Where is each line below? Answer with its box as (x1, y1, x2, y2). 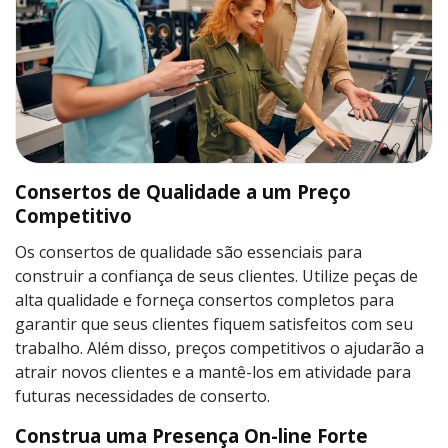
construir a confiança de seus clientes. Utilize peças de (15, 264, 418, 287)
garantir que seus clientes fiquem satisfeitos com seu (15, 312, 413, 335)
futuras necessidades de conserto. (15, 384, 270, 407)
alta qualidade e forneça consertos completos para (15, 288, 394, 311)
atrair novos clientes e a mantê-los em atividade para (15, 360, 411, 383)
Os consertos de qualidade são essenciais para (15, 240, 362, 263)
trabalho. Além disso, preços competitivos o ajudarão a (15, 336, 424, 359)
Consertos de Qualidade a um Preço (15, 178, 351, 204)
